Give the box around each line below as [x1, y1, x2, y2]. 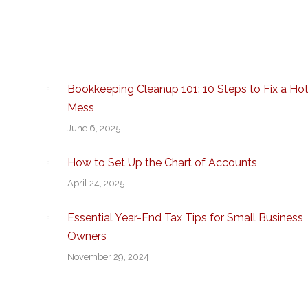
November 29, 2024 [67, 252, 149, 262]
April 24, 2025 [67, 178, 124, 188]
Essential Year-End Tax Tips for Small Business [67, 211, 303, 224]
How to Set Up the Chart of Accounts [67, 156, 257, 169]
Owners [67, 230, 107, 243]
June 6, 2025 [67, 123, 120, 133]
